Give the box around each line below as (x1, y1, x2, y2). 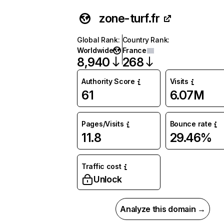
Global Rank (77, 35, 118, 44)
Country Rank (122, 35, 168, 44)
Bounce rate (169, 119, 212, 128)
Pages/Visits (81, 119, 124, 128)
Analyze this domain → (120, 204, 205, 214)
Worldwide (77, 46, 113, 54)
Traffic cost (81, 162, 121, 170)
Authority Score (81, 77, 135, 85)
